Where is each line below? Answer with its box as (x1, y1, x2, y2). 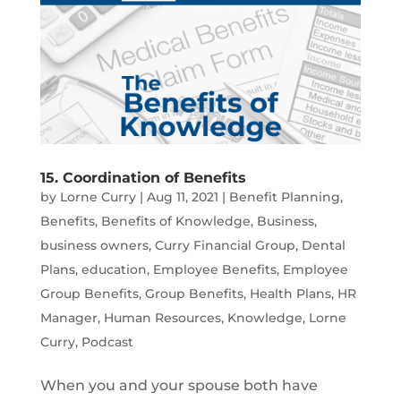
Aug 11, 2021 (146, 189, 218, 206)
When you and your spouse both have (39, 377, 318, 395)
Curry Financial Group (154, 237, 295, 254)
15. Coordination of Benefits (39, 169, 246, 187)
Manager (39, 310, 98, 327)
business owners (39, 237, 149, 254)
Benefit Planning (228, 189, 340, 206)
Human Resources (103, 310, 221, 327)
